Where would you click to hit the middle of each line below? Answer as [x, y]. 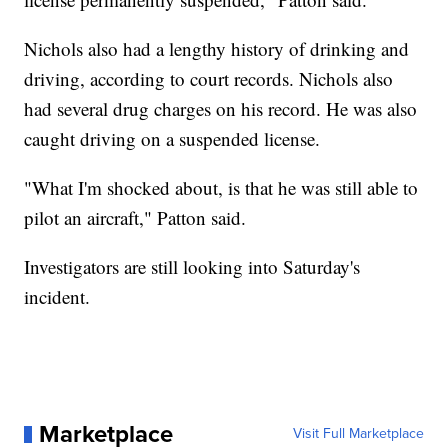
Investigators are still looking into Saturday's [192, 267]
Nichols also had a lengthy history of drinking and [217, 49]
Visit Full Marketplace [358, 434]
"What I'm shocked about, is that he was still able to [221, 188]
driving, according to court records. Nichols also [209, 79]
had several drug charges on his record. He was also [221, 109]
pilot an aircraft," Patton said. [135, 218]
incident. [60, 297]
